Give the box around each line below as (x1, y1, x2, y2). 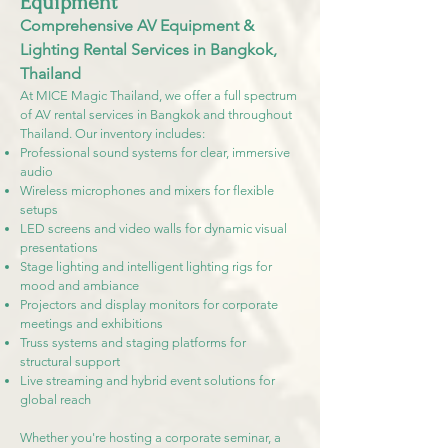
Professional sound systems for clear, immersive (20, 145, 290, 160)
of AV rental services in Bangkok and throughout (20, 107, 292, 122)
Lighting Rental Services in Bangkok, (20, 40, 277, 59)
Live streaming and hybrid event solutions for (20, 373, 275, 388)
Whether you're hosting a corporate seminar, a (20, 430, 281, 445)
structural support (20, 354, 120, 369)
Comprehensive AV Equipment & (20, 16, 254, 35)
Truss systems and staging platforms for (20, 335, 246, 350)
